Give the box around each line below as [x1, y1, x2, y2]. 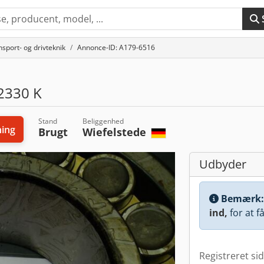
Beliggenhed [82, 116, 124, 126]
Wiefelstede [82, 125, 149, 139]
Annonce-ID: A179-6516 [77, 42, 155, 52]
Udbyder [199, 156, 246, 172]
